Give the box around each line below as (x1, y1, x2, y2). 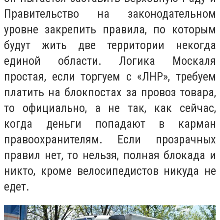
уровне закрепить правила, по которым (4, 22, 216, 36)
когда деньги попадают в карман (4, 116, 216, 131)
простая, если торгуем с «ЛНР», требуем (4, 69, 216, 83)
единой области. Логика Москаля (4, 54, 216, 68)
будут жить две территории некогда (4, 38, 216, 52)
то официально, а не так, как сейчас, (4, 101, 216, 115)
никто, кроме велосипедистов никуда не (4, 164, 216, 178)
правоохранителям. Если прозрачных (4, 132, 216, 146)
